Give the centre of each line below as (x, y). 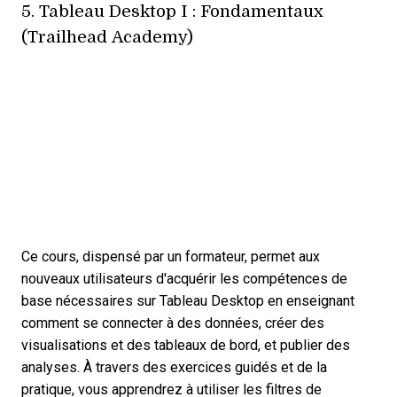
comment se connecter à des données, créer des (173, 323)
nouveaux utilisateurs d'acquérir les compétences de (184, 278)
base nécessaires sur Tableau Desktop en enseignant (188, 300)
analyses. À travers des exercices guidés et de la (174, 367)
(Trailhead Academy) (107, 35)
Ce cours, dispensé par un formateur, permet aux (171, 256)
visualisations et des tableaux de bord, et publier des (186, 345)
